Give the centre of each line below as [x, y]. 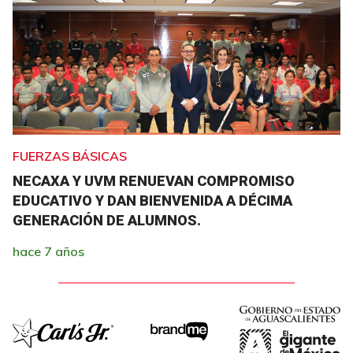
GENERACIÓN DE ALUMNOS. [107, 220]
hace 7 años [48, 251]
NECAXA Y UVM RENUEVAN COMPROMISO [154, 181]
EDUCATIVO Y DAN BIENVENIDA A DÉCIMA [152, 201]
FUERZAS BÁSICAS [70, 156]
